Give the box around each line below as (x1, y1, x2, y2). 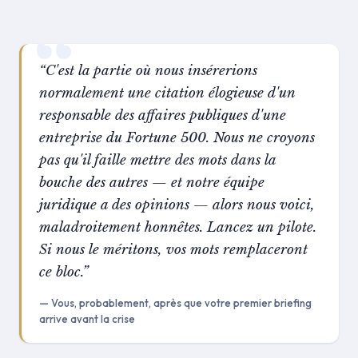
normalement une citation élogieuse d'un (39, 85, 296, 101)
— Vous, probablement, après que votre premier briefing (39, 296, 312, 309)
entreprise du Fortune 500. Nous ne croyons (39, 129, 315, 146)
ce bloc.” (39, 264, 89, 280)
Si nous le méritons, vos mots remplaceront (39, 241, 308, 258)
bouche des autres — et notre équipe (39, 174, 265, 191)
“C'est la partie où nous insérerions (39, 62, 257, 79)
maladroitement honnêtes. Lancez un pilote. (39, 219, 316, 236)
